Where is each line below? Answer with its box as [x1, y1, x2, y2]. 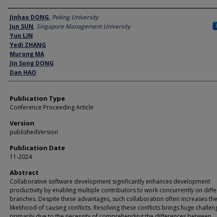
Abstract [10, 168, 39, 177]
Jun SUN [10, 22, 33, 31]
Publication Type [10, 94, 65, 103]
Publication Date [10, 143, 65, 152]
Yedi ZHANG [10, 41, 46, 49]
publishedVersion [10, 128, 58, 136]
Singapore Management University [36, 22, 130, 31]
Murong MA [10, 50, 44, 58]
